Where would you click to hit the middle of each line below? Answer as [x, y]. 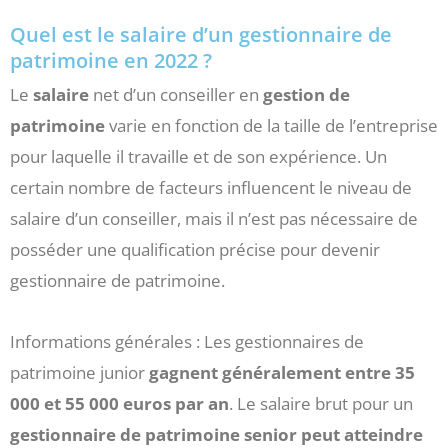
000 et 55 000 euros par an [119, 403]
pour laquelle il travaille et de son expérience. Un [198, 156]
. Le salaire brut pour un [321, 403]
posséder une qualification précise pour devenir [195, 249]
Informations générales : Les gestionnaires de [187, 341]
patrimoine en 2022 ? [111, 60]
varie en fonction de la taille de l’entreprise [271, 125]
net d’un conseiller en [176, 94]
